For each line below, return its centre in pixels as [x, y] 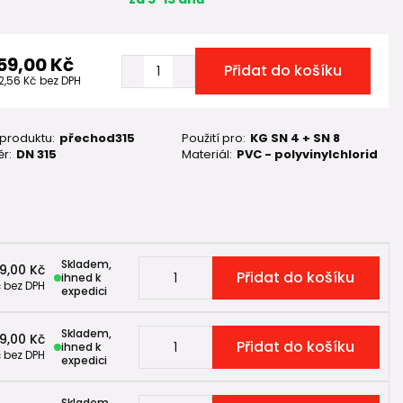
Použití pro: [214, 138]
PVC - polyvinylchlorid [308, 154]
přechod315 [97, 138]
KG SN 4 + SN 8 [296, 138]
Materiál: [207, 154]
